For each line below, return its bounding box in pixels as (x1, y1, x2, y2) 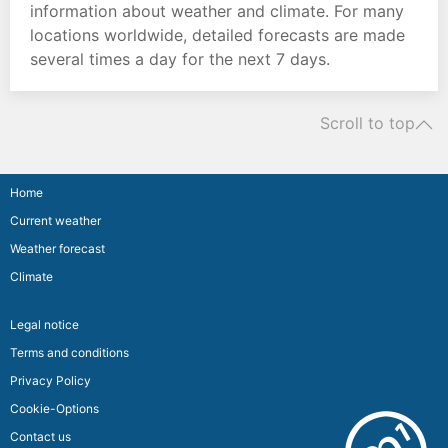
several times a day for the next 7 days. (30, 48, 330, 69)
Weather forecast (10, 240, 105, 256)
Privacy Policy (10, 372, 91, 388)
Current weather (10, 212, 101, 228)
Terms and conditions (10, 344, 129, 360)
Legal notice (10, 316, 79, 332)
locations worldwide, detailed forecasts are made (30, 24, 405, 45)
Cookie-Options (10, 400, 99, 416)
